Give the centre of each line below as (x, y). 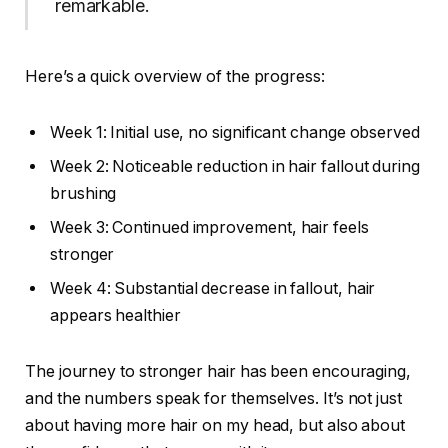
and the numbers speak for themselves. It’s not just (213, 398)
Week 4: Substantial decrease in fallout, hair (213, 288)
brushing (83, 193)
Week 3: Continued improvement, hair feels (209, 227)
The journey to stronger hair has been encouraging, (218, 371)
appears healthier (115, 315)
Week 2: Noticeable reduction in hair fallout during (235, 166)
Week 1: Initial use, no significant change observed (235, 132)
